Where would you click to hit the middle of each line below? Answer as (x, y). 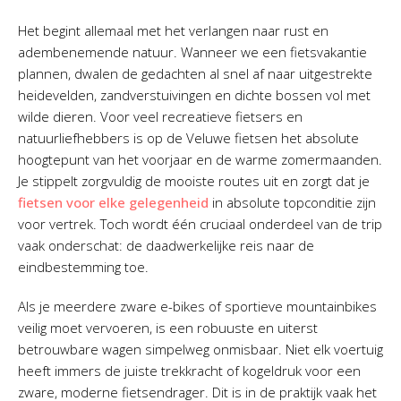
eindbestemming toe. (83, 267)
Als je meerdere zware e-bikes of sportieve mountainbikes (197, 306)
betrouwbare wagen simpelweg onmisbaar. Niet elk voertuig (200, 349)
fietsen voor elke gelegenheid (113, 202)
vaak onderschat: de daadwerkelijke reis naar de (166, 245)
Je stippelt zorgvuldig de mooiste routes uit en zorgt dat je (194, 181)
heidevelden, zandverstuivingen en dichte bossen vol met (194, 95)
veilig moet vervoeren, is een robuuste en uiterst (168, 328)
